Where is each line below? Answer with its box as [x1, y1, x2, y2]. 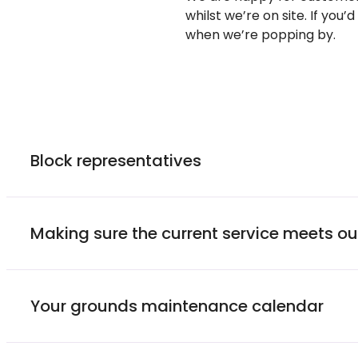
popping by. [258, 25, 336, 44]
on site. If [260, 6, 321, 25]
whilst [185, 6, 221, 25]
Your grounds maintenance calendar [30, 294, 324, 317]
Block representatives [30, 149, 201, 172]
